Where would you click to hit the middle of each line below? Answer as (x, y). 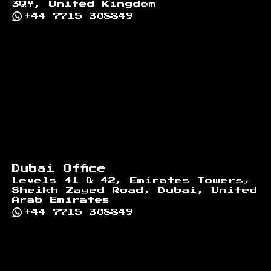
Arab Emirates (61, 200)
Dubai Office (59, 168)
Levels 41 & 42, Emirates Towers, (132, 181)
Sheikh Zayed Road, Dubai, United (135, 190)
